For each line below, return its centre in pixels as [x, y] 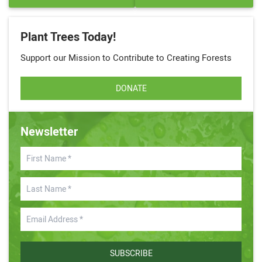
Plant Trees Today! [68, 37]
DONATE [131, 88]
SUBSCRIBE [131, 253]
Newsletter [49, 131]
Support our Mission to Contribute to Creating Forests [126, 58]
